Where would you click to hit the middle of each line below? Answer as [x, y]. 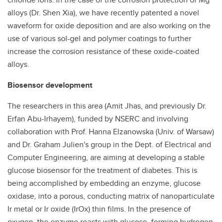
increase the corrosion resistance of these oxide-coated [103, 51]
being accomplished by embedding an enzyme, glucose [104, 183]
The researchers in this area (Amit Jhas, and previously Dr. [107, 106]
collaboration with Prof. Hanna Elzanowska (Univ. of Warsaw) [111, 132]
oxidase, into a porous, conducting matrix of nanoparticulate [111, 196]
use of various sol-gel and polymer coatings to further [99, 38]
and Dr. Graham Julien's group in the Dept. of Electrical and [109, 144]
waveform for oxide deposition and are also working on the [109, 26]
